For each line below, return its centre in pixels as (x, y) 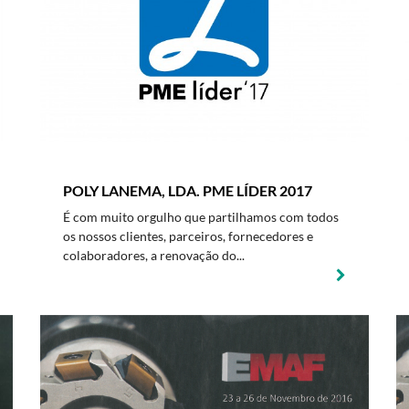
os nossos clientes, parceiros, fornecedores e (188, 236)
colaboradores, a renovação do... (154, 255)
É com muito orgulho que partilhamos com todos (201, 217)
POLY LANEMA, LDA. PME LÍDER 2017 (188, 190)
